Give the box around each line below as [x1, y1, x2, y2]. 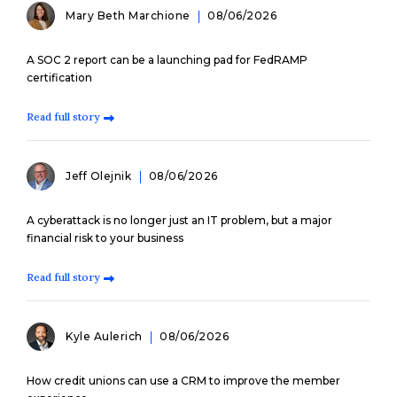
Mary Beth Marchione [66, 9, 193, 22]
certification [27, 71, 92, 84]
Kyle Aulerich [66, 330, 145, 343]
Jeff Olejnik [66, 169, 135, 183]
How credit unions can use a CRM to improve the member [27, 374, 340, 387]
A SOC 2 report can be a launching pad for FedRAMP [27, 53, 307, 66]
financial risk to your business [27, 231, 183, 245]
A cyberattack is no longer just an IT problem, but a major [27, 214, 332, 227]
